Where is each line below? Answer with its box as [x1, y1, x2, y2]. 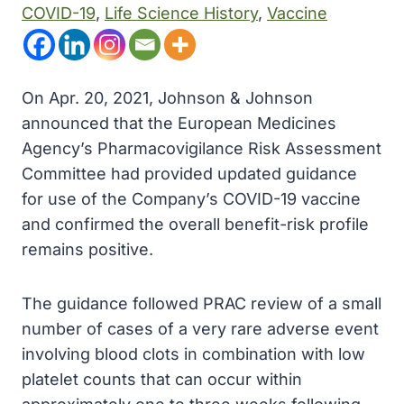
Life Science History [105, 4, 258, 23]
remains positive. [22, 240, 153, 259]
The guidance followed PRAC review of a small [22, 294, 381, 313]
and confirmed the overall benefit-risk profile [22, 215, 369, 234]
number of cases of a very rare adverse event [22, 319, 379, 338]
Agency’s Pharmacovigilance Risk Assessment [22, 139, 381, 158]
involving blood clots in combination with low [22, 344, 365, 363]
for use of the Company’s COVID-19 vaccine [22, 189, 361, 208]
